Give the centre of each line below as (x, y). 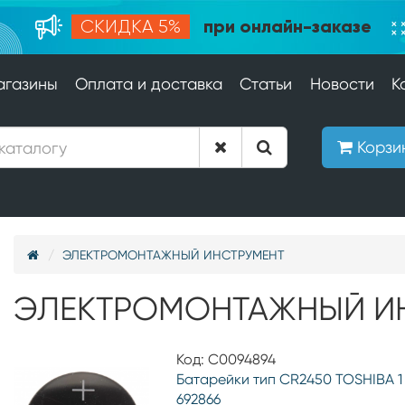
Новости (342, 84)
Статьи (266, 84)
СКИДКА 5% (130, 27)
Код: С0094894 (226, 359)
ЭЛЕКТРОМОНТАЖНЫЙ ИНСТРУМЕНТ (174, 255)
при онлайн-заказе (285, 26)
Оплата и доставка (149, 84)
